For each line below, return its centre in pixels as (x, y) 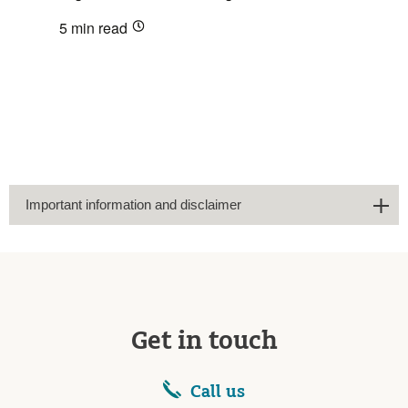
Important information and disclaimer (133, 204)
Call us (218, 391)
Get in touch (204, 341)
